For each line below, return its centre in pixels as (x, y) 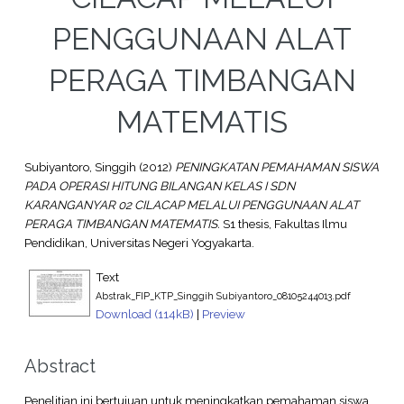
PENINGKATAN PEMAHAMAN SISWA (276, 167)
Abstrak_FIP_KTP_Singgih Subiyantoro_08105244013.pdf (223, 295)
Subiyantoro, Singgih (80, 167)
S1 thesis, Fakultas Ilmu (283, 224)
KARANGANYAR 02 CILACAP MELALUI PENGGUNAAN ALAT (191, 205)
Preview (223, 313)
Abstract (60, 366)
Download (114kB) (144, 313)
